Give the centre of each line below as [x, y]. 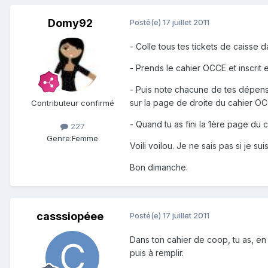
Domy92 [70, 23]
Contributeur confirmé [72, 103]
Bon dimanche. [159, 167]
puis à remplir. [157, 253]
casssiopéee [70, 217]
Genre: [59, 138]
